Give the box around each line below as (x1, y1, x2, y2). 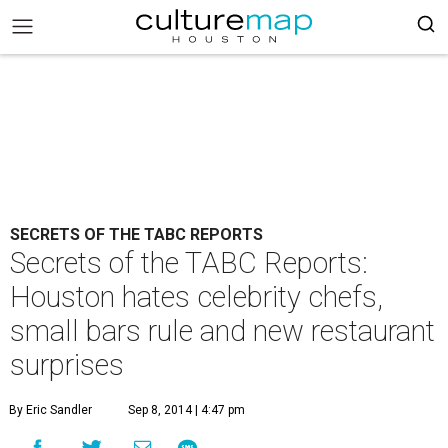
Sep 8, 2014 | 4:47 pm (128, 403, 245, 417)
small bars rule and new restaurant (10, 314, 435, 348)
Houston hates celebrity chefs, (10, 280, 383, 314)
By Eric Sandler (9, 403, 92, 417)
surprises (10, 348, 124, 382)
